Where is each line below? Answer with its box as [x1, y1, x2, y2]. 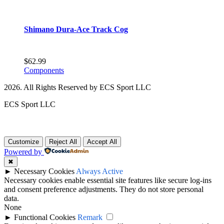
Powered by [4, 147, 42, 156]
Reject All [49, 138, 77, 146]
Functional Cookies [14, 213, 75, 222]
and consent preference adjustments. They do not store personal [4, 185, 203, 194]
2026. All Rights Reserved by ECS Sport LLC [4, 83, 151, 92]
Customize [8, 138, 39, 146]
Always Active [76, 167, 123, 176]
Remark [77, 213, 102, 222]
